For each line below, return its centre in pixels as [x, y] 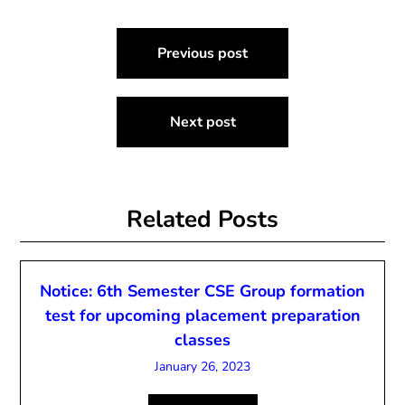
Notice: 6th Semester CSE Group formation [202, 291]
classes [202, 340]
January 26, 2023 [202, 367]
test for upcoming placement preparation [202, 316]
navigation [77, 71]
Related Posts [202, 219]
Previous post [202, 53]
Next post [202, 122]
